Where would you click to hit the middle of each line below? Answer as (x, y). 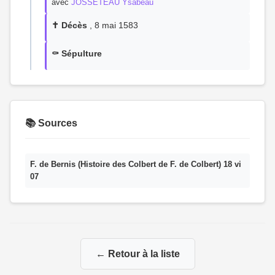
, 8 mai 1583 (113, 25)
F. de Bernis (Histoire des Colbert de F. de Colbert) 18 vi (136, 164)
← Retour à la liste (137, 254)
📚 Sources (51, 123)
